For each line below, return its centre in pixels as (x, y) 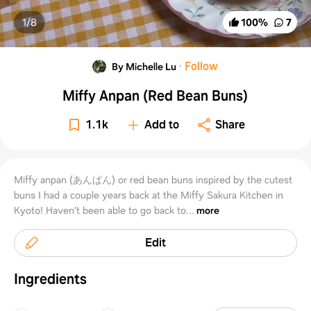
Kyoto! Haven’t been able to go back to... (104, 210)
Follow (202, 66)
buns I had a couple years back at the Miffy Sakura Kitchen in (149, 195)
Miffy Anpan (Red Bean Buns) (155, 95)
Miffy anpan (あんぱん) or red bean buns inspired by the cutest (153, 179)
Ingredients (50, 279)
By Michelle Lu (144, 66)
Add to (161, 124)
